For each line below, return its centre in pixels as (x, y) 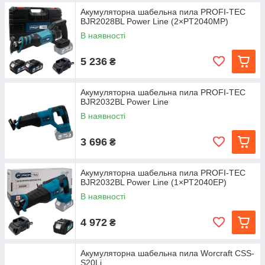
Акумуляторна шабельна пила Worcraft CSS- (167, 253)
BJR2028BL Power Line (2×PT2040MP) (154, 21)
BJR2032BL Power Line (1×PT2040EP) (153, 182)
